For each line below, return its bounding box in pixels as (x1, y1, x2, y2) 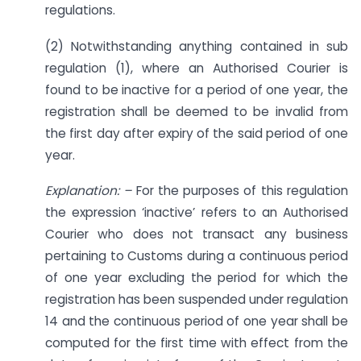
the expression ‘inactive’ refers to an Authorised (45, 204, 348, 222)
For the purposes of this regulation (135, 182, 349, 200)
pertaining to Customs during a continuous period (45, 247, 348, 265)
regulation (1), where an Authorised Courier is (45, 59, 348, 77)
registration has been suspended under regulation (45, 291, 348, 309)
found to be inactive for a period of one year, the (45, 81, 348, 98)
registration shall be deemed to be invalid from (45, 102, 348, 120)
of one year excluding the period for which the (45, 269, 348, 287)
